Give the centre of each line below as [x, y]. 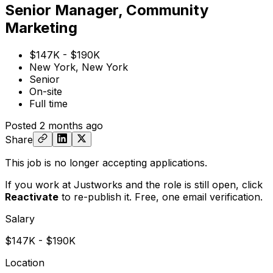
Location [25, 262]
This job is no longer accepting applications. [106, 162]
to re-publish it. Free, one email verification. [161, 197]
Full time [48, 103]
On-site [46, 91]
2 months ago [71, 125]
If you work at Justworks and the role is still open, [123, 184]
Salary [20, 218]
